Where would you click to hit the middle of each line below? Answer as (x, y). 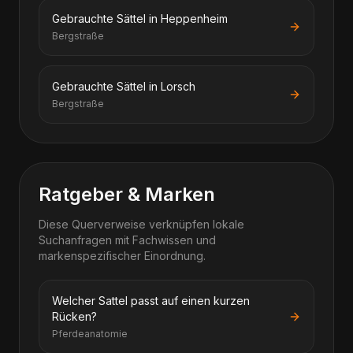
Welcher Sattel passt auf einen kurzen (151, 301)
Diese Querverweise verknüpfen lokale (141, 224)
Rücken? (74, 316)
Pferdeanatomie (90, 334)
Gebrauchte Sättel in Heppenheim (140, 19)
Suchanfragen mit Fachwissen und (127, 240)
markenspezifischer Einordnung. (122, 256)
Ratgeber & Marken (127, 194)
